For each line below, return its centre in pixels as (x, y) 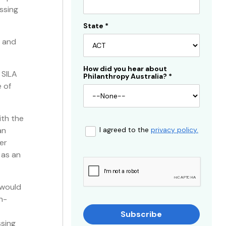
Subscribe (142, 214)
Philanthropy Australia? (126, 76)
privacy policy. (175, 130)
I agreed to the (125, 130)
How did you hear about (125, 69)
